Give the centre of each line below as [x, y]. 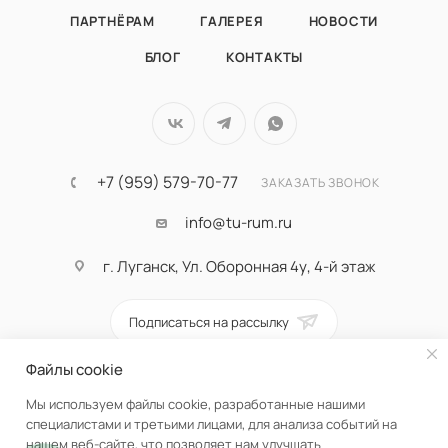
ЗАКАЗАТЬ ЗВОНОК [320, 183]
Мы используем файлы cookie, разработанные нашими [195, 404]
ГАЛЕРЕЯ [231, 21]
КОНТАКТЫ [264, 57]
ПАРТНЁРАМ [112, 21]
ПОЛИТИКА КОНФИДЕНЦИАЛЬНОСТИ [240, 386]
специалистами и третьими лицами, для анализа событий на [211, 424]
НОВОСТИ [343, 21]
